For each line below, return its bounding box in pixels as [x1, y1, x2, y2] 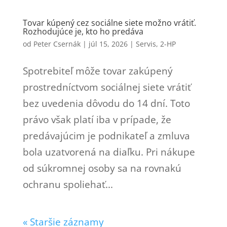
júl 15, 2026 [88, 39, 128, 49]
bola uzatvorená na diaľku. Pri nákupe [22, 145, 195, 159]
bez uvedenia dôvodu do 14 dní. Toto [22, 96, 190, 110]
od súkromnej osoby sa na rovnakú [22, 161, 181, 175]
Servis [135, 39, 156, 49]
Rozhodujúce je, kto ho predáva [22, 25, 143, 37]
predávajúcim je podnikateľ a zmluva [22, 129, 190, 142]
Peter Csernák [33, 39, 81, 49]
